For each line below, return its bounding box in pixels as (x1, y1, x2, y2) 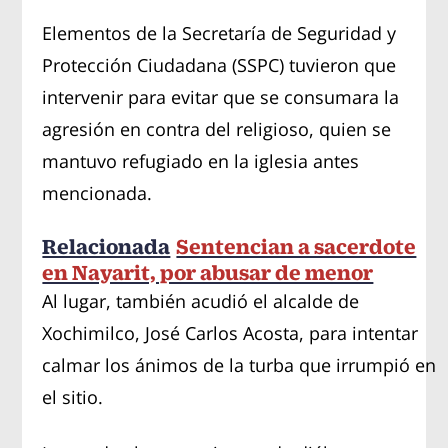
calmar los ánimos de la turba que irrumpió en (42, 352, 437, 377)
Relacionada (42, 234, 171, 258)
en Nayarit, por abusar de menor (42, 260, 374, 284)
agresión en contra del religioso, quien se (42, 116, 392, 141)
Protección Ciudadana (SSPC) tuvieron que (42, 52, 397, 77)
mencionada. (42, 180, 158, 205)
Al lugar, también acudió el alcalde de (42, 288, 360, 313)
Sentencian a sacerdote (176, 234, 417, 258)
